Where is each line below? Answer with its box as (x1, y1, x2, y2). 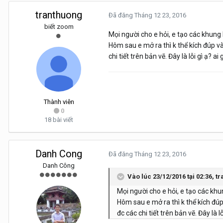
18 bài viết (44, 116, 73, 124)
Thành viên (43, 98, 74, 106)
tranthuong (35, 9, 82, 21)
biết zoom (44, 23, 74, 31)
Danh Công (43, 162, 75, 170)
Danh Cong (35, 148, 82, 160)
